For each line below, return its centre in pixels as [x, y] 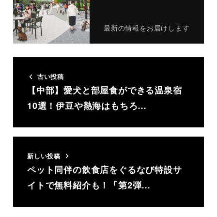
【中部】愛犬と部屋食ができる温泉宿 [104, 90]
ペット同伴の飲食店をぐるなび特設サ [104, 169]
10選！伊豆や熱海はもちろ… [87, 106]
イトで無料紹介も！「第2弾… [89, 185]
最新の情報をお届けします [147, 28]
